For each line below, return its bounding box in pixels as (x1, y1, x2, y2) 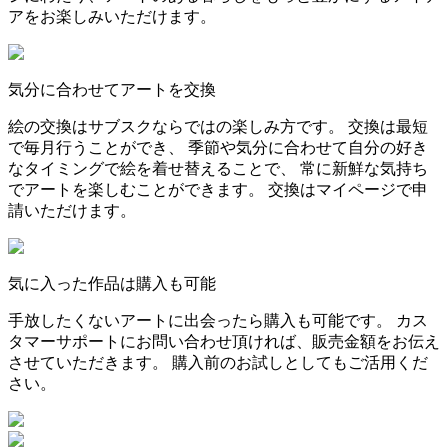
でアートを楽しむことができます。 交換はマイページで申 (8, 180, 428, 198)
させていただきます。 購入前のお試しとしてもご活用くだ (8, 353, 428, 371)
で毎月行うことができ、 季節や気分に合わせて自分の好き (8, 138, 428, 156)
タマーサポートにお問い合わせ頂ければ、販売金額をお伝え (8, 332, 440, 350)
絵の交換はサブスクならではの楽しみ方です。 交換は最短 (8, 117, 428, 135)
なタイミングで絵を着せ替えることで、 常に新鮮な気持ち (8, 159, 428, 177)
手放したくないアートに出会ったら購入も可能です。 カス (8, 311, 428, 329)
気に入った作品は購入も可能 (8, 274, 216, 292)
